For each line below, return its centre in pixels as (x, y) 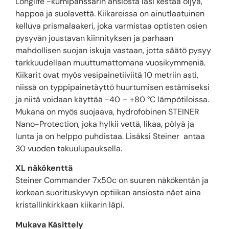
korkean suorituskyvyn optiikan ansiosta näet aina (108, 193)
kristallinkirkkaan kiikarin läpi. (70, 205)
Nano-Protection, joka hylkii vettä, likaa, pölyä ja (105, 124)
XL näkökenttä (44, 168)
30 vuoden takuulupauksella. (69, 148)
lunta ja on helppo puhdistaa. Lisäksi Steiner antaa (110, 136)
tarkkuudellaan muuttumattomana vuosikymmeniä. (110, 62)
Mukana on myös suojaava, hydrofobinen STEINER (107, 111)
